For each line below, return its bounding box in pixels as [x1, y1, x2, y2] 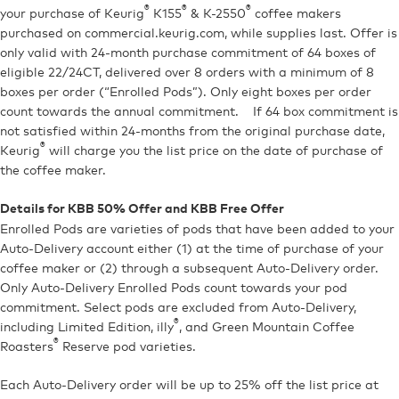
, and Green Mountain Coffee [179, 317, 354, 335]
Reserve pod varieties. [59, 337, 196, 354]
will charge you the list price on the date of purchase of [45, 141, 383, 159]
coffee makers [251, 4, 341, 21]
